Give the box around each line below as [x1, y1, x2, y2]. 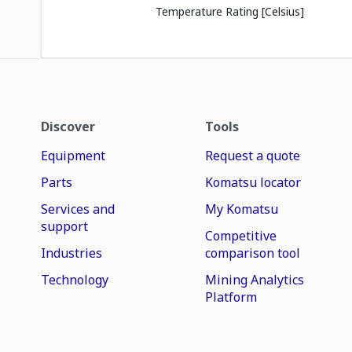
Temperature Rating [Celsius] [156, 4, 304, 19]
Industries [41, 244, 102, 262]
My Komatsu [205, 200, 279, 218]
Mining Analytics [205, 271, 305, 288]
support [41, 218, 88, 235]
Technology [41, 271, 108, 288]
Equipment [41, 147, 105, 164]
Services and [41, 200, 115, 218]
